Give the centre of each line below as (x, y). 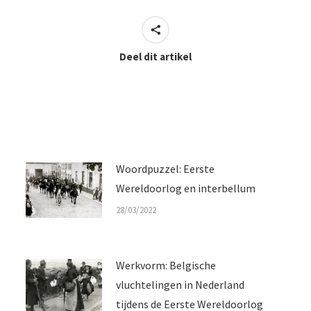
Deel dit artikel (155, 57)
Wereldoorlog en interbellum (185, 188)
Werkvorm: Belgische (166, 265)
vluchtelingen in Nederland (180, 285)
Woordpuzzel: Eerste (165, 169)
